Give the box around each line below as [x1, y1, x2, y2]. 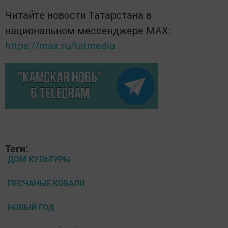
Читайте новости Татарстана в [5, 8, 152, 21]
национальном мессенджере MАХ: [5, 23, 171, 37]
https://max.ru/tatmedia [5, 38, 115, 52]
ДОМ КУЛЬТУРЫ [8, 153, 71, 164]
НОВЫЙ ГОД [8, 201, 54, 212]
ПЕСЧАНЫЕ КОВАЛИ [8, 177, 85, 188]
